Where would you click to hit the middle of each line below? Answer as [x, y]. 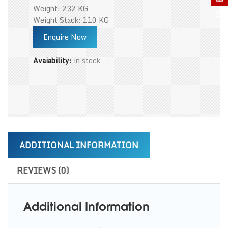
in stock [87, 60]
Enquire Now [65, 37]
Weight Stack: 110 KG [71, 20]
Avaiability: [53, 60]
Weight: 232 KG [61, 8]
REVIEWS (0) [43, 170]
